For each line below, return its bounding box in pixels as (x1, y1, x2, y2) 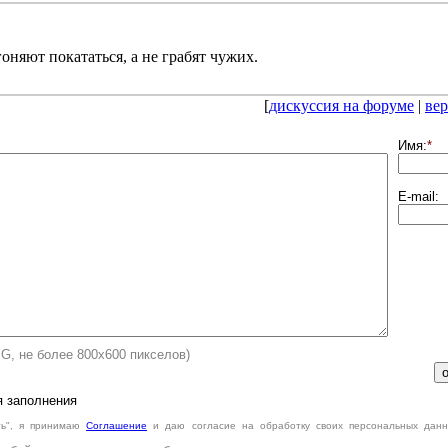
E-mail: (397, 189, 439, 204)
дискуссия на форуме (269, 97, 414, 114)
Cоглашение (86, 420, 148, 431)
